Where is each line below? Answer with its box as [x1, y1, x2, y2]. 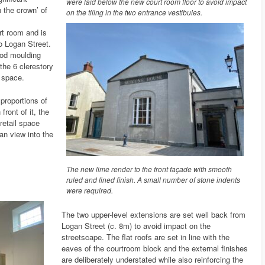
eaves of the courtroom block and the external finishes [61, 243, 248, 254]
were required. [66, 185, 114, 196]
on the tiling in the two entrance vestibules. [66, 7, 203, 18]
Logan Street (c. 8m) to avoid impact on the [61, 220, 211, 232]
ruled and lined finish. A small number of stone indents [66, 174, 241, 185]
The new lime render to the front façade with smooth [66, 164, 232, 174]
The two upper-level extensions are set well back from [61, 209, 245, 221]
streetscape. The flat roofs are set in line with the [61, 231, 230, 243]
